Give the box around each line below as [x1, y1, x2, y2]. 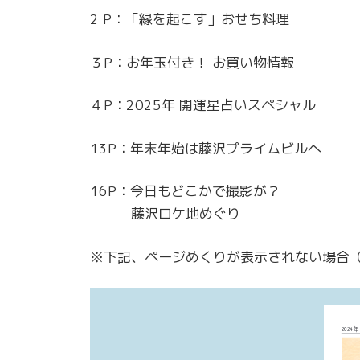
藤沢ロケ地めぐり [90, 204, 240, 223]
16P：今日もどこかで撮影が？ [90, 182, 280, 201]
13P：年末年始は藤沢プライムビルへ [90, 138, 321, 157]
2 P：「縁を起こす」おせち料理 [90, 10, 317, 29]
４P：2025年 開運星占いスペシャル [90, 96, 316, 115]
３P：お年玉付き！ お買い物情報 [90, 52, 294, 72]
